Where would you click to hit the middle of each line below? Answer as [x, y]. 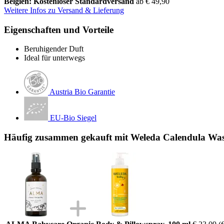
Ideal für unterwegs [54, 58]
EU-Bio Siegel [73, 118]
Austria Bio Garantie [82, 92]
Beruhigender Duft [54, 49]
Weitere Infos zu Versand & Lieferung [64, 10]
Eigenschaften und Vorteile [59, 29]
